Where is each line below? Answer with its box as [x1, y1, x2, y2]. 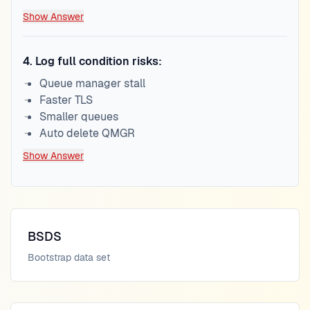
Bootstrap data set [28, 251, 110, 264]
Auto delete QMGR [39, 126, 135, 140]
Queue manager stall [39, 76, 145, 91]
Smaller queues [39, 109, 118, 124]
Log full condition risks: [35, 54, 162, 69]
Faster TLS [39, 93, 93, 107]
